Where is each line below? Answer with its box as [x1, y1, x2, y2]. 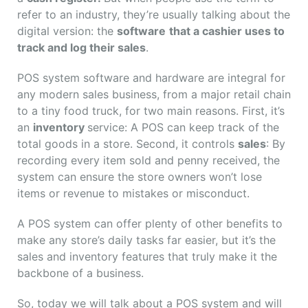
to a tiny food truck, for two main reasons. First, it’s [17, 104, 285, 118]
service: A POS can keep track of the [87, 120, 279, 135]
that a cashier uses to [169, 24, 285, 38]
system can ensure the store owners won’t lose [17, 170, 262, 184]
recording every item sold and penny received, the [17, 153, 280, 168]
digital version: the [17, 24, 117, 38]
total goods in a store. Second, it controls [17, 137, 238, 151]
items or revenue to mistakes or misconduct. [17, 186, 250, 201]
